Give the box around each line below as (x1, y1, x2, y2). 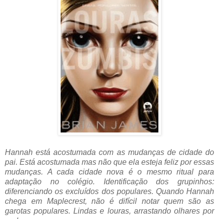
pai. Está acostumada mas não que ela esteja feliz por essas (5, 157, 214, 166)
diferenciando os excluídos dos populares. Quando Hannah (5, 187, 214, 196)
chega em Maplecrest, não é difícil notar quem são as (5, 197, 214, 205)
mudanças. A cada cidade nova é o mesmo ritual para (5, 167, 214, 176)
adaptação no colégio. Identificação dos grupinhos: (5, 177, 214, 186)
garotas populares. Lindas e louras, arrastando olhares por (5, 206, 214, 215)
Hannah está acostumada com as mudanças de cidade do (5, 148, 214, 156)
